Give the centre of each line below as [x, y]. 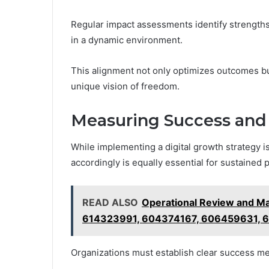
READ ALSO [110, 203]
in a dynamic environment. [127, 40]
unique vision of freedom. [125, 86]
